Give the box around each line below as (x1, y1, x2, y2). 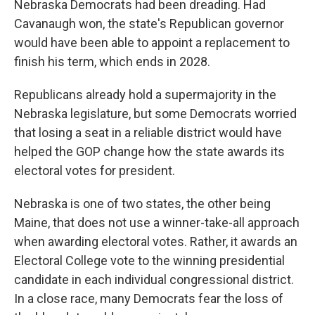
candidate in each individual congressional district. (14, 272, 294, 287)
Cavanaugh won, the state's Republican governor (14, 16, 284, 31)
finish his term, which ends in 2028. (14, 54, 210, 69)
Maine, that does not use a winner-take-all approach (14, 215, 300, 230)
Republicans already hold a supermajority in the (14, 87, 276, 102)
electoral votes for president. (14, 163, 175, 178)
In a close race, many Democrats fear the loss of (14, 291, 283, 306)
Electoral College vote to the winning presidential (14, 253, 285, 268)
